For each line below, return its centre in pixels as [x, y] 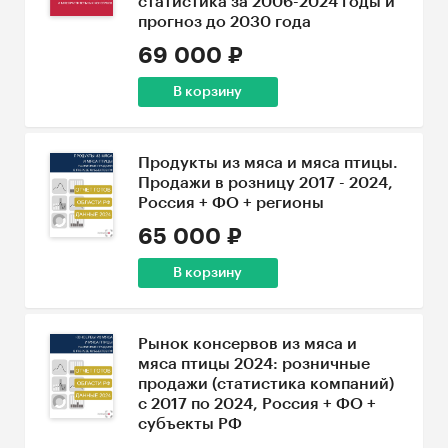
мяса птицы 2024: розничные [253, 364]
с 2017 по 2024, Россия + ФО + [256, 404]
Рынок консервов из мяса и [247, 344]
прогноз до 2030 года [224, 22]
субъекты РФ [189, 424]
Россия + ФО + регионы [230, 203]
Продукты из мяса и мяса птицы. [267, 163]
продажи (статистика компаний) [265, 384]
